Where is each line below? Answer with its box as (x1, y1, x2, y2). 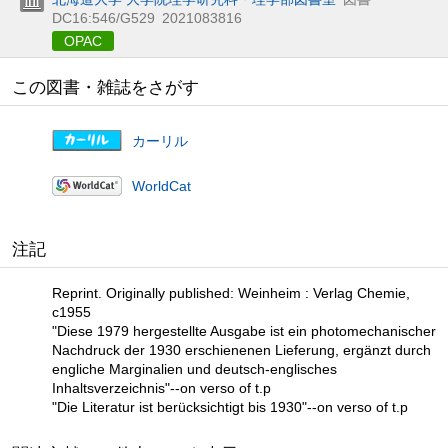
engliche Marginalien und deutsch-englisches (52, 360, 337, 377)
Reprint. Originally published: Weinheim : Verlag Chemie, (52, 284, 410, 301)
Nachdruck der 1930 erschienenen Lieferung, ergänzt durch (52, 341, 431, 358)
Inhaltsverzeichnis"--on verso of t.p (52, 379, 271, 396)
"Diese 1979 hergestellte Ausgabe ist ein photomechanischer (52, 322, 436, 339)
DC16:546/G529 (52, 9, 155, 26)
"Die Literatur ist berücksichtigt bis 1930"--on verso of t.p (52, 398, 408, 415)
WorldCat (132, 177, 191, 194)
